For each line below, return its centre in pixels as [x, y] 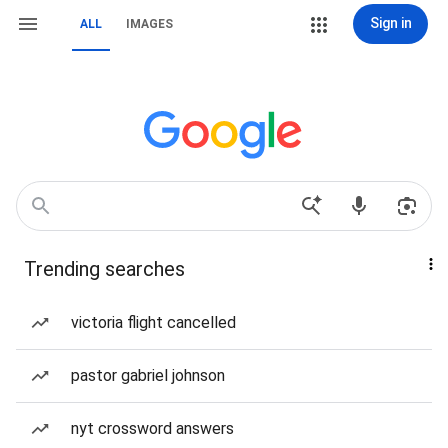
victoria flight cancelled [153, 322]
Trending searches [104, 269]
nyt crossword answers [152, 428]
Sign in [390, 23]
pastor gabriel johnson [148, 375]
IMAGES [149, 24]
